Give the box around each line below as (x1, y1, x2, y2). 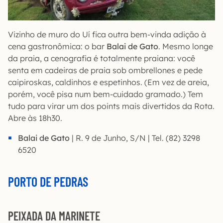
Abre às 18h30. (8, 113, 62, 123)
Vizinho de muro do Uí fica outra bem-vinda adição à (8, 29, 206, 39)
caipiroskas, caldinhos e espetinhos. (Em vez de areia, (8, 77, 209, 87)
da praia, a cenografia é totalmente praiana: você (8, 53, 195, 63)
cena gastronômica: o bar (8, 41, 107, 51)
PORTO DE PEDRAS (8, 174, 88, 189)
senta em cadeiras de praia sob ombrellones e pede (8, 65, 203, 75)
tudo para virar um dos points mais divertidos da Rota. (8, 101, 215, 111)
